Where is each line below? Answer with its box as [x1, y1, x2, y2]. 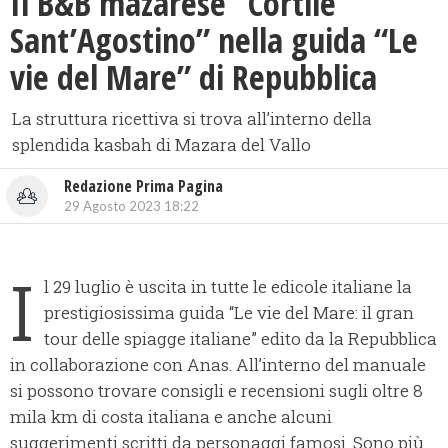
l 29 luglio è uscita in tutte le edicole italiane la [44, 275, 412, 299]
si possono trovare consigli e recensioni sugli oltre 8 [10, 379, 423, 403]
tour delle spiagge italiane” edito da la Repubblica [44, 327, 437, 351]
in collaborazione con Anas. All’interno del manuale [10, 353, 426, 377]
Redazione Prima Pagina [64, 175, 223, 198]
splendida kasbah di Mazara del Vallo [12, 133, 311, 157]
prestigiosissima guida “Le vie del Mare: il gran [44, 301, 414, 325]
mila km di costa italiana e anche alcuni [10, 405, 332, 429]
